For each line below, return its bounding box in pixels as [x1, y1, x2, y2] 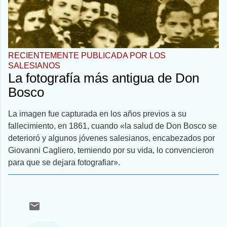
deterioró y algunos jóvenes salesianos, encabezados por [8, 134, 215, 143]
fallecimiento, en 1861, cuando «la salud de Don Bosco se [8, 122, 217, 131]
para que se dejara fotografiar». [8, 158, 120, 167]
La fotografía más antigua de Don [8, 70, 199, 85]
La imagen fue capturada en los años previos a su [8, 109, 186, 119]
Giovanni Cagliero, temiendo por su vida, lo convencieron [8, 146, 214, 155]
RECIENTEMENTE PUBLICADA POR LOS [8, 51, 166, 60]
